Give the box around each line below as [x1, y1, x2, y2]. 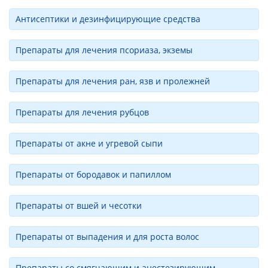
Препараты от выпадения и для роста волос [16, 231, 199, 243]
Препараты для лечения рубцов [16, 106, 149, 118]
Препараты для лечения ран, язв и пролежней [16, 75, 210, 87]
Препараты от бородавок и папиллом [16, 169, 171, 181]
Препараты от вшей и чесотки [16, 200, 142, 212]
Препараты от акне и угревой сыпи [16, 138, 163, 150]
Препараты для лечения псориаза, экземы [16, 44, 193, 56]
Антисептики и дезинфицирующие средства [16, 13, 200, 25]
